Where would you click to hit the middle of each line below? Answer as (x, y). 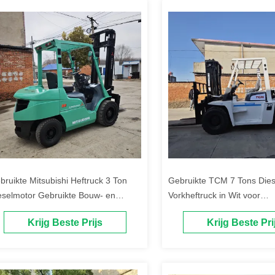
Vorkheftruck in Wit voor (214, 195)
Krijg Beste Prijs (65, 223)
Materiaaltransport (204, 210)
